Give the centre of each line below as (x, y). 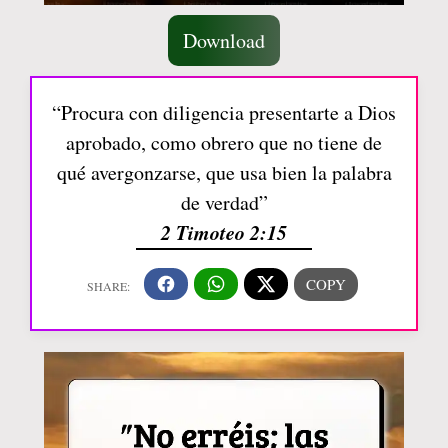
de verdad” (224, 202)
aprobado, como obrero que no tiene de (224, 142)
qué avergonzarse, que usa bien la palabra (224, 172)
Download (224, 40)
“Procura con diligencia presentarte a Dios (224, 112)
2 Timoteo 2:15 (224, 231)
